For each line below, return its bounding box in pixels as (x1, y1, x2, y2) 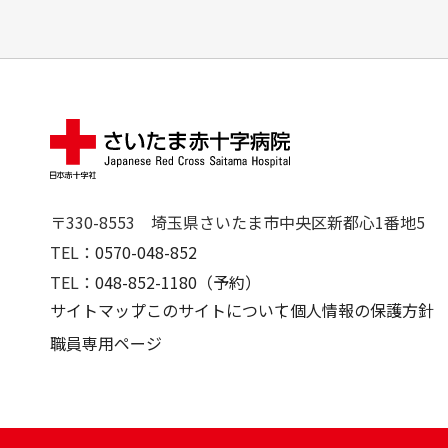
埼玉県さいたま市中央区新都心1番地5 (151, 210, 425, 235)
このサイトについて (146, 298, 290, 323)
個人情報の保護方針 (290, 298, 434, 323)
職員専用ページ (50, 331, 162, 356)
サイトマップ (50, 298, 146, 323)
